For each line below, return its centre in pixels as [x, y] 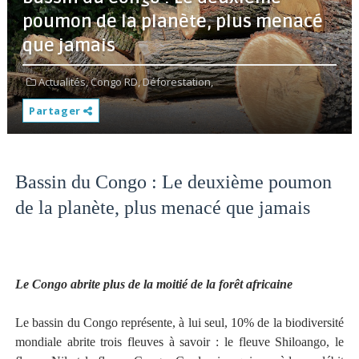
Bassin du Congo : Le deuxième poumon [173, 182]
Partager [56, 111]
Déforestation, [177, 82]
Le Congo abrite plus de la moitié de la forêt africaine [153, 284]
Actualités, [63, 82]
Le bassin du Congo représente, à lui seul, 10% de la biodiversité [179, 323]
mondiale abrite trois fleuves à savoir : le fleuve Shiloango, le [179, 342]
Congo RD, [115, 82]
